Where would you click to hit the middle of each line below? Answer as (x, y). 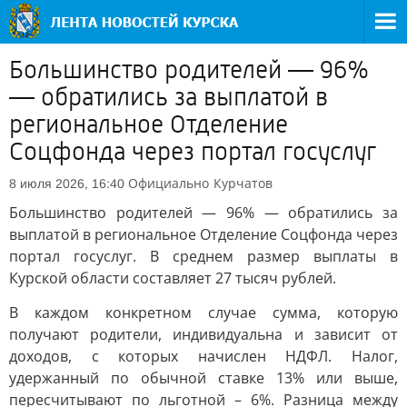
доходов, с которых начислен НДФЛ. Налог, (203, 356)
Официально (169, 183)
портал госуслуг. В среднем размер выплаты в (203, 256)
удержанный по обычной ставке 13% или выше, (203, 378)
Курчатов (243, 183)
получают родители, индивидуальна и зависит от (203, 334)
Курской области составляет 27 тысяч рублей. (173, 278)
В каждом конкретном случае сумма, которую (203, 313)
